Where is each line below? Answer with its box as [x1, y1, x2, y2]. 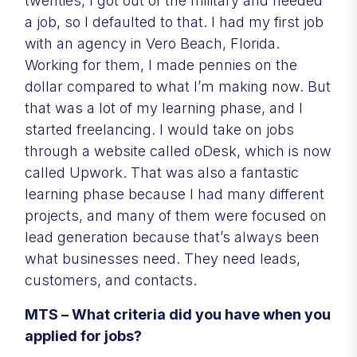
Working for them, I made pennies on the [25, 56, 297, 73]
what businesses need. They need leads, [25, 249, 300, 267]
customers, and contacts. [25, 271, 201, 288]
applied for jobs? [25, 327, 145, 344]
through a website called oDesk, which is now [25, 142, 331, 159]
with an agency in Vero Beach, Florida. [25, 34, 280, 52]
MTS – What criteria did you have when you [25, 305, 331, 323]
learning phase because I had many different [25, 185, 324, 202]
